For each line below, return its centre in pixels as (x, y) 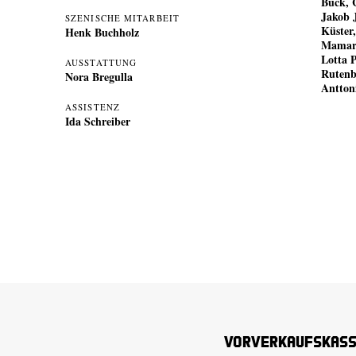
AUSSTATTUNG (101, 62)
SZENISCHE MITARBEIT (122, 17)
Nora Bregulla (99, 76)
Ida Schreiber (98, 121)
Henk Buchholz (102, 32)
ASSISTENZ (93, 106)
